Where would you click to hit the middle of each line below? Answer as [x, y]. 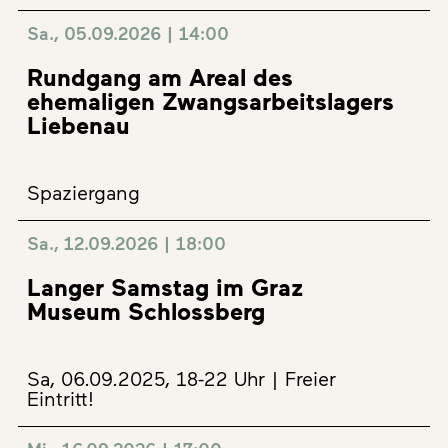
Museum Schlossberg [146, 310]
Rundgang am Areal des [160, 76]
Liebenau [78, 124]
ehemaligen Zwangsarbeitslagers [210, 100]
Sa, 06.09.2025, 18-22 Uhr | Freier [181, 378]
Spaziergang [83, 192]
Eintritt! [60, 398]
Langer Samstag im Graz [165, 286]
